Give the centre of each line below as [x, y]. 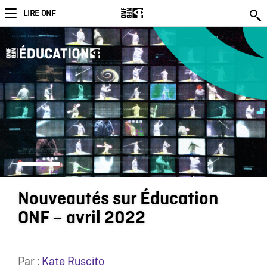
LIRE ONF [39, 14]
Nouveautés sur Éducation [118, 199]
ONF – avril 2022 [81, 218]
